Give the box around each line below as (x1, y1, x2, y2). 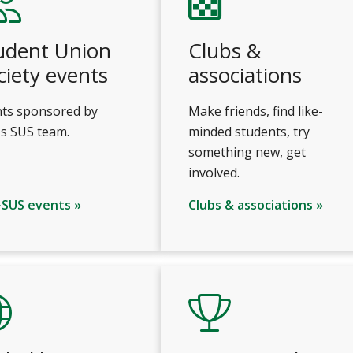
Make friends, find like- (188, 102, 323, 120)
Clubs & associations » (188, 196, 323, 214)
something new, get (188, 143, 306, 161)
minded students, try (188, 123, 310, 140)
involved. (188, 164, 240, 181)
